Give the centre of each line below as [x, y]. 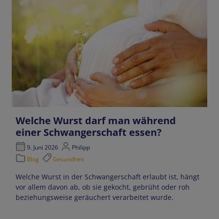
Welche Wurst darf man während [96, 120]
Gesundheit [68, 159]
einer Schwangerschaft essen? [89, 132]
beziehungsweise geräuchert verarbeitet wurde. [95, 197]
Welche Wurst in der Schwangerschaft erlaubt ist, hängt [108, 177]
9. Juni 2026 [42, 148]
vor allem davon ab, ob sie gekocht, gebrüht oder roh [103, 187]
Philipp [80, 148]
